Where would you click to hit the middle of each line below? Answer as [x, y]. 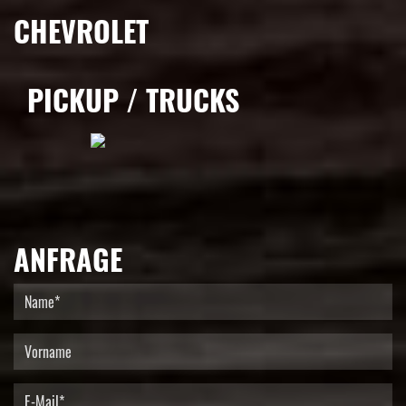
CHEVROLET [81, 30]
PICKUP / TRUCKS [133, 99]
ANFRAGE [68, 258]
